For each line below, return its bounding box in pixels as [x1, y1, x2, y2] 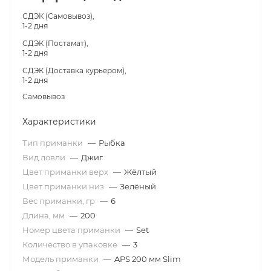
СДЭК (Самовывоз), [22, 11, 98, 21]
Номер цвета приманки [22, 224, 122, 235]
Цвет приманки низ [22, 181, 106, 191]
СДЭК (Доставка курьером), [22, 65, 130, 75]
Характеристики [22, 116, 96, 127]
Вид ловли [22, 152, 67, 162]
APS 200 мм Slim [114, 253, 181, 264]
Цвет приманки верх [22, 166, 110, 177]
